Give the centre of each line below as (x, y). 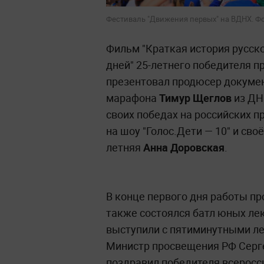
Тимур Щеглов (195, 98)
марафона (133, 98)
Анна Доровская (184, 147)
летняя (125, 147)
